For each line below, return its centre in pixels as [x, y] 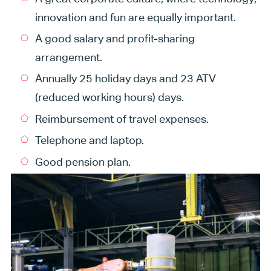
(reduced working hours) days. [109, 97]
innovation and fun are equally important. [135, 17]
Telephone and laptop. [89, 140]
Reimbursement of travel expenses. [122, 119]
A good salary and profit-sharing [115, 39]
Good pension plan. [83, 162]
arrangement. [68, 57]
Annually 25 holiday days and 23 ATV [125, 79]
